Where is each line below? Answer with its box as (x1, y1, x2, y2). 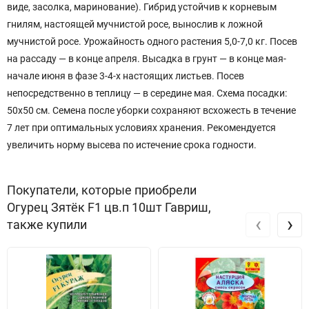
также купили (7, 217, 87, 232)
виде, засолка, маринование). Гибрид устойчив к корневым (7, 1, 277, 12)
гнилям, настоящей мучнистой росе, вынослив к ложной (7, 19, 263, 30)
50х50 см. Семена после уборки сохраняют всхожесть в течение (7, 105, 296, 116)
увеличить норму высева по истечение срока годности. (7, 139, 257, 150)
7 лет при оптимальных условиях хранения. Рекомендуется (7, 122, 276, 133)
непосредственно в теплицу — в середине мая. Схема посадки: (7, 88, 287, 99)
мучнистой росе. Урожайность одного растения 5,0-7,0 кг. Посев (7, 36, 297, 47)
